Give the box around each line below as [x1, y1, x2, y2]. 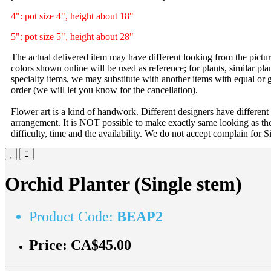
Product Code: [29, 208, 117, 224]
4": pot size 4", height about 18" [11, 11, 134, 21]
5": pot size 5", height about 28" [11, 31, 134, 42]
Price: [29, 237, 71, 253]
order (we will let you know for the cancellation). [11, 85, 198, 95]
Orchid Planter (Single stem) [5, 173, 242, 195]
